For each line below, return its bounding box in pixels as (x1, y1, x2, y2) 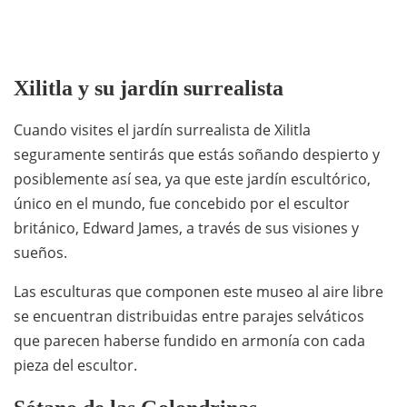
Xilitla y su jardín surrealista (14, 75, 283, 100)
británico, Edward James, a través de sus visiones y (14, 218, 359, 239)
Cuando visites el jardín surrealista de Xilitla (14, 120, 311, 141)
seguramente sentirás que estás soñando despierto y (14, 144, 380, 165)
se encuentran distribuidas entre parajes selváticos (14, 306, 364, 327)
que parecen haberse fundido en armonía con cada (14, 331, 365, 352)
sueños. (14, 243, 74, 263)
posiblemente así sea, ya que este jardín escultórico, (14, 169, 371, 190)
